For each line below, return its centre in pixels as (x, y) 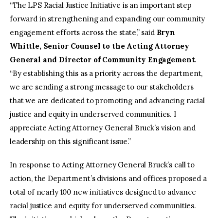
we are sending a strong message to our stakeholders (102, 87)
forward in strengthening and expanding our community (108, 19)
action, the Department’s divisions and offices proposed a (108, 178)
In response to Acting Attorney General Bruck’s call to (102, 164)
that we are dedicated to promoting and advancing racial (107, 101)
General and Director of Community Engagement (102, 60)
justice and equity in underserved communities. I (93, 114)
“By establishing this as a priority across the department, (106, 73)
